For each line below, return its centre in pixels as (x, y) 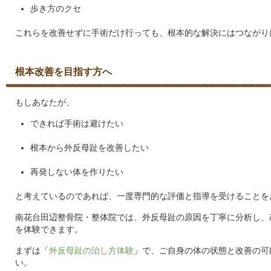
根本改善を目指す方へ (64, 72)
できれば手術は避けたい (77, 123)
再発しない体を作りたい (77, 172)
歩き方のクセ (56, 8)
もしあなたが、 (45, 102)
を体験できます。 (49, 229)
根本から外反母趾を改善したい (90, 148)
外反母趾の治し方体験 (91, 250)
